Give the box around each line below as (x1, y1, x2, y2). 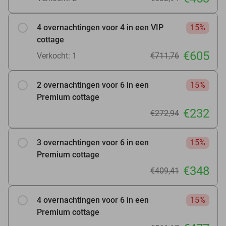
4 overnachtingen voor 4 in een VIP (37, 22, 163, 32)
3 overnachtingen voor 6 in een (37, 137, 149, 147)
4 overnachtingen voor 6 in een (37, 195, 149, 205)
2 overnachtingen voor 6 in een (37, 80, 149, 90)
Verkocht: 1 (37, 50, 77, 61)
